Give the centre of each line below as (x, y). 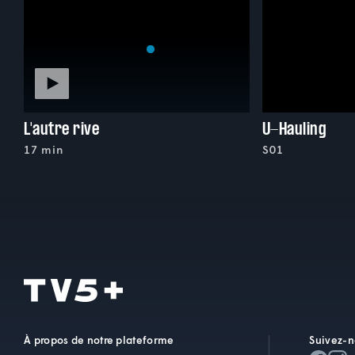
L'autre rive (61, 128)
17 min (44, 149)
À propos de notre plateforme (99, 340)
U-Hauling (294, 128)
